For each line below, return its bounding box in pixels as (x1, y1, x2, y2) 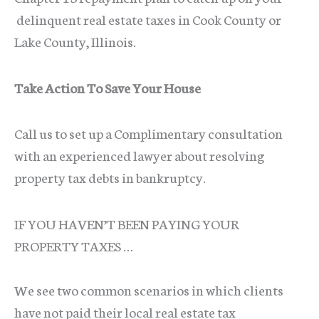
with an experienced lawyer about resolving (14, 145, 264, 165)
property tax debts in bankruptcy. (14, 167, 206, 187)
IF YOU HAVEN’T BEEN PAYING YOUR (14, 213, 239, 233)
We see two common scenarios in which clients (14, 280, 283, 300)
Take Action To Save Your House (14, 77, 201, 97)
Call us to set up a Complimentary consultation (14, 123, 283, 143)
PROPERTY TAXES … (14, 235, 133, 255)
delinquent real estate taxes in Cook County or (14, 9, 281, 28)
